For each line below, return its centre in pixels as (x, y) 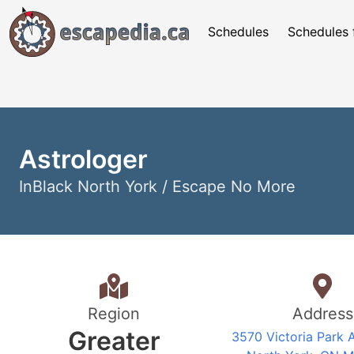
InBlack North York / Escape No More (157, 186)
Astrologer (83, 159)
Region (114, 314)
